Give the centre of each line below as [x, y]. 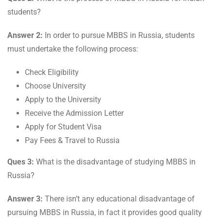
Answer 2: [26, 36]
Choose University [55, 86]
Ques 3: [22, 162]
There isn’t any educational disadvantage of [120, 199]
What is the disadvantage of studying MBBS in [116, 162]
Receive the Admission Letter [74, 113]
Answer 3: [26, 199]
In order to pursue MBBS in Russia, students [120, 36]
